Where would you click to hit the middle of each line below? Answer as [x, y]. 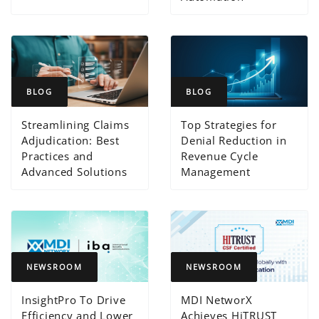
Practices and [57, 156]
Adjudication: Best [70, 140]
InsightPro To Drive [74, 300]
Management [216, 171]
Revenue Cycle [220, 156]
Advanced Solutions [74, 171]
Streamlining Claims [75, 124]
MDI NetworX [217, 300]
